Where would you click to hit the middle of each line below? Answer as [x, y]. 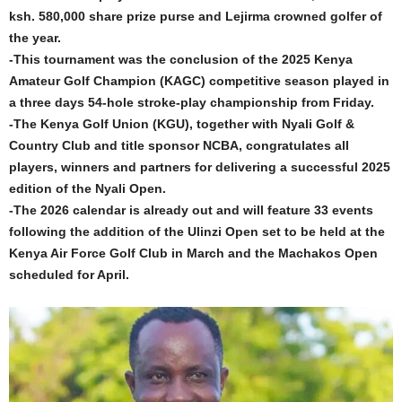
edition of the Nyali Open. [87, 189]
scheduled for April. [69, 275]
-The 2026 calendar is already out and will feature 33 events [191, 210]
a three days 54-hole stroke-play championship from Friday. [192, 103]
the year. [35, 38]
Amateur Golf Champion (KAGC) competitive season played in [199, 81]
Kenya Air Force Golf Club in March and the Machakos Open [193, 253]
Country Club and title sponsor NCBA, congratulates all [179, 146]
